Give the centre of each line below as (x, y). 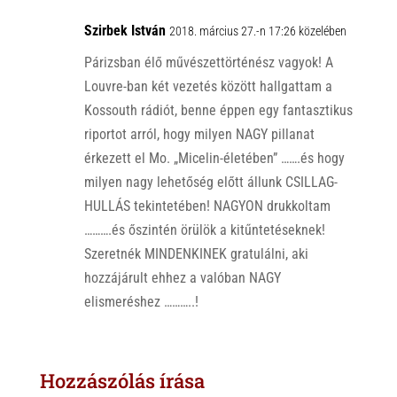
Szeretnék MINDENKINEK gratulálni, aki (196, 254)
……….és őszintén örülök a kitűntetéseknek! (204, 230)
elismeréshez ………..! (141, 302)
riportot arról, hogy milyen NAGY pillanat (199, 135)
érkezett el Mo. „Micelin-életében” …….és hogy (214, 159)
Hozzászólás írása (122, 381)
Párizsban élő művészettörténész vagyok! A (208, 63)
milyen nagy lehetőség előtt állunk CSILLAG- (210, 183)
